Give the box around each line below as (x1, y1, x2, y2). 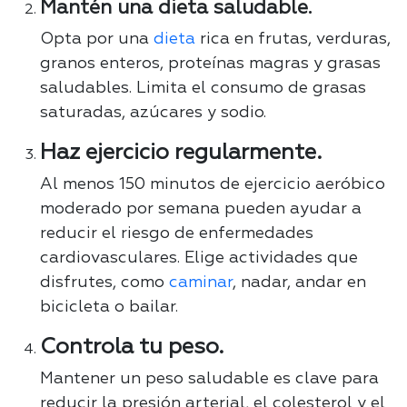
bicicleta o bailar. (40, 299, 178, 316)
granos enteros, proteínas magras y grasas (40, 55, 381, 73)
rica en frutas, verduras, (195, 31, 391, 48)
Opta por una (40, 31, 154, 48)
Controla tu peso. (40, 336, 223, 359)
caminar (169, 274, 233, 292)
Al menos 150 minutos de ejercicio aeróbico (40, 176, 385, 194)
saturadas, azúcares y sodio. (40, 104, 266, 122)
